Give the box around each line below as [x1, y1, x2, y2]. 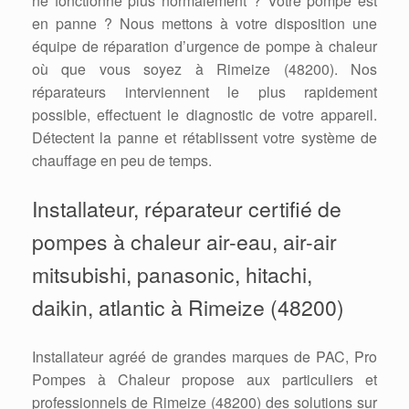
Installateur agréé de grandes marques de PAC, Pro [32, 346, 377, 368]
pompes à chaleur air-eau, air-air [32, 226, 337, 257]
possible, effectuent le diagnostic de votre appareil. [32, 104, 377, 126]
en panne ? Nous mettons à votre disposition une [32, 13, 377, 35]
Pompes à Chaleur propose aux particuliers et [32, 369, 377, 391]
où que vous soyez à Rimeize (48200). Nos [32, 58, 377, 80]
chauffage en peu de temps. [32, 150, 212, 172]
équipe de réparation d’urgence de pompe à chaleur [32, 36, 377, 58]
